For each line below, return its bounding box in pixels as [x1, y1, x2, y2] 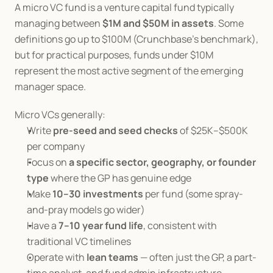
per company [27, 140, 85, 153]
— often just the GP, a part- [138, 250, 257, 264]
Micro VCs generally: [15, 108, 105, 121]
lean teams [87, 250, 138, 264]
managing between [15, 16, 102, 30]
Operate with [27, 250, 87, 264]
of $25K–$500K [178, 124, 248, 137]
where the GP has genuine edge [49, 171, 191, 185]
